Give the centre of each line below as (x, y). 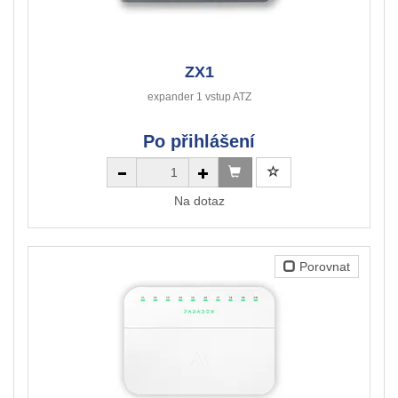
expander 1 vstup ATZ (199, 97)
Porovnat (323, 267)
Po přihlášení (199, 142)
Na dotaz (199, 201)
